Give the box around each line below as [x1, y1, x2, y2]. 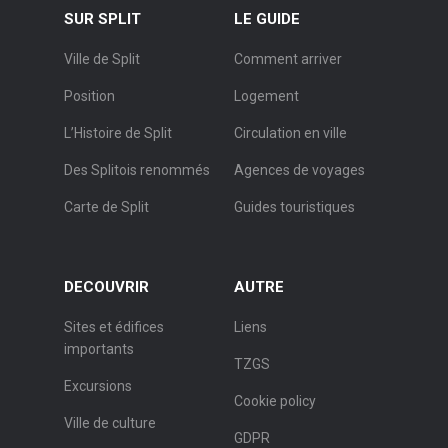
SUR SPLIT [64, 10, 141, 29]
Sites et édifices [64, 319, 164, 336]
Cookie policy [234, 393, 316, 410]
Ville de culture [64, 415, 156, 432]
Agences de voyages [234, 162, 365, 179]
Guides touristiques [234, 199, 355, 216]
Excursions [64, 378, 132, 395]
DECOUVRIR [64, 278, 149, 297]
